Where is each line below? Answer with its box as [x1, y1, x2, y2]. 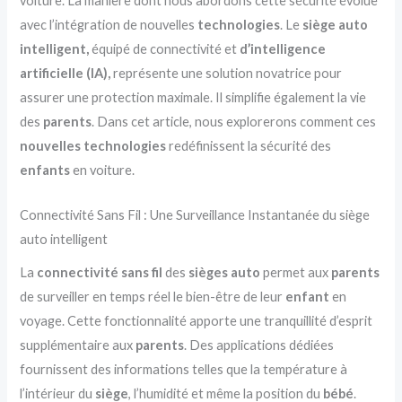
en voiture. [73, 162, 135, 178]
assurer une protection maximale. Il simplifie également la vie [20, 89, 367, 105]
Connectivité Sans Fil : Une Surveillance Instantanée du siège [20, 206, 371, 223]
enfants [20, 162, 74, 178]
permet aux [260, 265, 332, 281]
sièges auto [186, 265, 261, 281]
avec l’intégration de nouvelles [20, 16, 198, 32]
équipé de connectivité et [89, 40, 240, 57]
